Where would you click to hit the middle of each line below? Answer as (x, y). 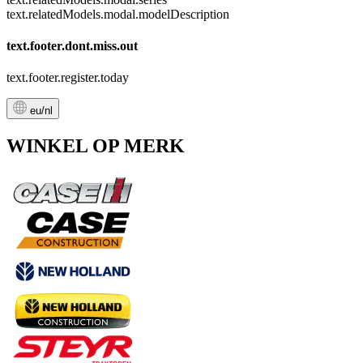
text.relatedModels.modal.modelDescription (118, 14)
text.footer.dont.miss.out (72, 45)
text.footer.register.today (68, 78)
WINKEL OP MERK (96, 145)
